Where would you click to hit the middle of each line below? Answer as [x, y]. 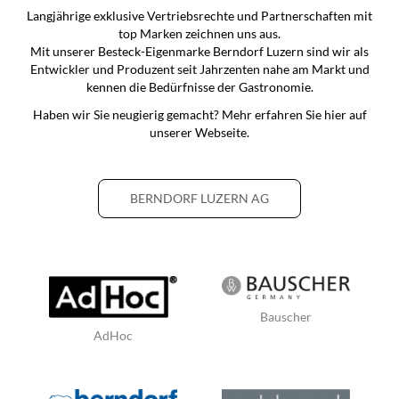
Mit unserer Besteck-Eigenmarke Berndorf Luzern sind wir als [199, 51]
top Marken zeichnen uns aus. [199, 33]
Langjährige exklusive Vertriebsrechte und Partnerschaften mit [199, 15]
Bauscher [286, 316]
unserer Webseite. [199, 132]
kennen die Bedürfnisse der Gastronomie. [199, 86]
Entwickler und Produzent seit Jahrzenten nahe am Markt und [199, 69]
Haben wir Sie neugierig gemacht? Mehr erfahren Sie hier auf [199, 114]
